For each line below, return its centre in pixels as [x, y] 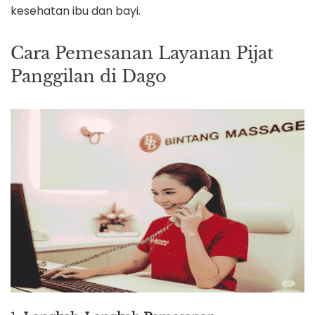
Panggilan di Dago [89, 76]
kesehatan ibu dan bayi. [76, 11]
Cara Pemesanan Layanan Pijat [142, 53]
